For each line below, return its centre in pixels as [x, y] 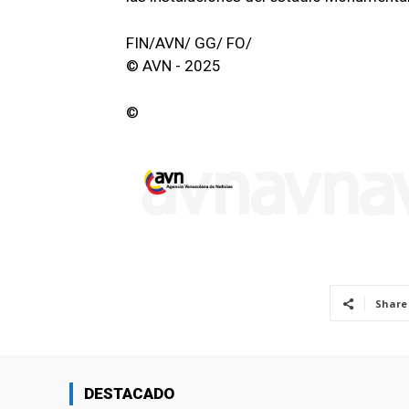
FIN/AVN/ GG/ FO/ [189, 42]
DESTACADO [129, 394]
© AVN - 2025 [173, 65]
